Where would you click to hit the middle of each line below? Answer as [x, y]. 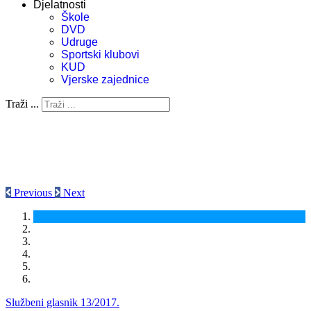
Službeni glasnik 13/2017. [62, 302]
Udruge [79, 42]
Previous [33, 193]
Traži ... [22, 104]
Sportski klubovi [100, 54]
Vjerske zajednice [105, 79]
